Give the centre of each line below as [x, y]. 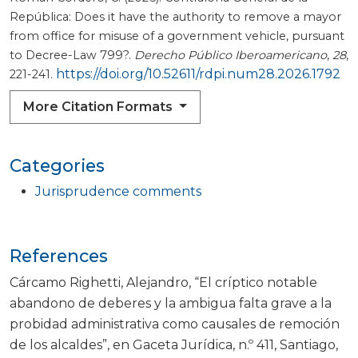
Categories [57, 166]
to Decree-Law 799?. [72, 56]
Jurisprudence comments [118, 192]
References [59, 256]
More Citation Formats [99, 107]
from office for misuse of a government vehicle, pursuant [177, 36]
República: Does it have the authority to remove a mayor [175, 17]
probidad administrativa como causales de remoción [175, 324]
